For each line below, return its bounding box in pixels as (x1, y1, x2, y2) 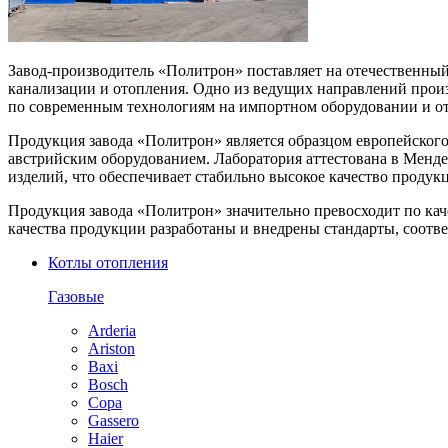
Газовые (48, 287, 104, 305)
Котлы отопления (48, 253, 168, 271)
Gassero (88, 411, 139, 429)
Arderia (88, 321, 136, 339)
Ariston (88, 339, 135, 357)
